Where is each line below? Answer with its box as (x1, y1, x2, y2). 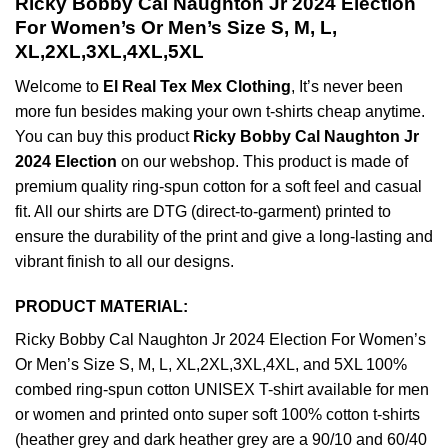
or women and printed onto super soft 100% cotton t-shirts (15, 406, 420, 424)
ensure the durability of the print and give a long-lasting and (15, 227, 433, 245)
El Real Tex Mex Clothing (103, 77, 291, 95)
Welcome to (15, 77, 103, 95)
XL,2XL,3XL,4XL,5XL (15, 40, 204, 62)
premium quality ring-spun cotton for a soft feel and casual (15, 177, 422, 195)
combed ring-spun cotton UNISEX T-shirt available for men (15, 381, 429, 399)
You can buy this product (15, 127, 193, 145)
